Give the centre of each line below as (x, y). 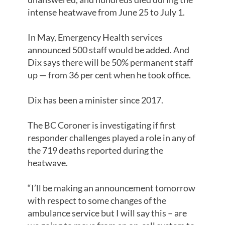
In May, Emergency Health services (95, 37)
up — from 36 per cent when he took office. (109, 75)
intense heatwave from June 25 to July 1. (106, 12)
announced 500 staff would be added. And (108, 50)
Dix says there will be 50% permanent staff (110, 63)
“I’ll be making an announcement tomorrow (111, 188)
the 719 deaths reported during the (95, 150)
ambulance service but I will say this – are (107, 213)
